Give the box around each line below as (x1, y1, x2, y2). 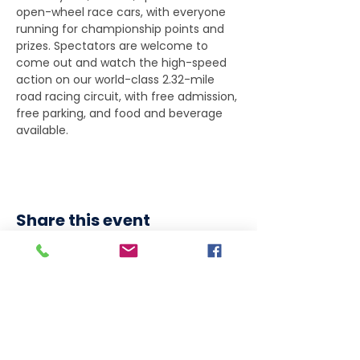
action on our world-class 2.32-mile (16, 72, 218, 88)
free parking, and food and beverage (16, 105, 226, 121)
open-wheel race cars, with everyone (16, 4, 229, 20)
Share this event (16, 209, 150, 231)
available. (16, 122, 68, 138)
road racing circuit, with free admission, (16, 88, 240, 104)
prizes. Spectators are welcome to (16, 38, 211, 54)
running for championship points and (16, 21, 227, 37)
